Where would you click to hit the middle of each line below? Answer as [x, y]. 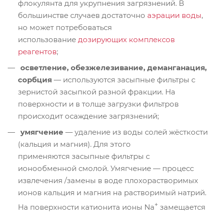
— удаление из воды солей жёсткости [136, 132]
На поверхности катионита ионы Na [86, 207]
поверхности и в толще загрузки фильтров [98, 104]
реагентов [37, 52]
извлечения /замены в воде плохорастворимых [108, 181]
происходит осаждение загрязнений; [89, 116]
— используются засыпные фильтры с [124, 80]
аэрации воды [174, 15]
